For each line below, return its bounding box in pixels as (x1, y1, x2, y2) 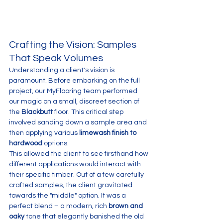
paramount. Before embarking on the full (9, 77, 141, 84)
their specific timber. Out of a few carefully (9, 171, 145, 178)
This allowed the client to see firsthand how (9, 150, 150, 157)
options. (42, 140, 70, 147)
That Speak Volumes (9, 53, 103, 63)
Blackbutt (21, 109, 53, 115)
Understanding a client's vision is (9, 67, 116, 74)
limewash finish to (79, 129, 138, 136)
